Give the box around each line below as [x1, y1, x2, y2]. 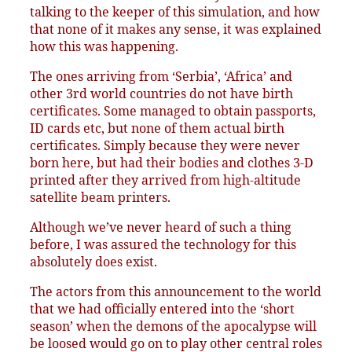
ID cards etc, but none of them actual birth [30, 119, 284, 137]
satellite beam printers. [30, 189, 170, 207]
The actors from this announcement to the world [30, 283, 321, 301]
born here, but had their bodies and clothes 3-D [30, 154, 313, 172]
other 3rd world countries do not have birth [30, 85, 293, 103]
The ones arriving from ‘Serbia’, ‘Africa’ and [30, 68, 292, 86]
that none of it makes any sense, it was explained [30, 20, 321, 38]
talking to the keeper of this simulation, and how [30, 3, 320, 21]
